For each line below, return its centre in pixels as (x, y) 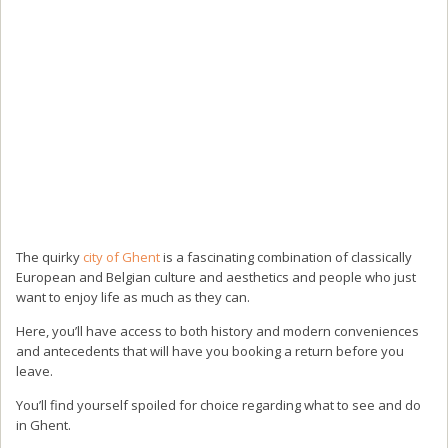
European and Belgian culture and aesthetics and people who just (216, 276)
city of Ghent (121, 256)
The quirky (49, 256)
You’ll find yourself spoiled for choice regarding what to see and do (218, 404)
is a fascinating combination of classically (286, 256)
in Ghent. (43, 424)
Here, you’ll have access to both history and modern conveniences (217, 330)
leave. (34, 370)
